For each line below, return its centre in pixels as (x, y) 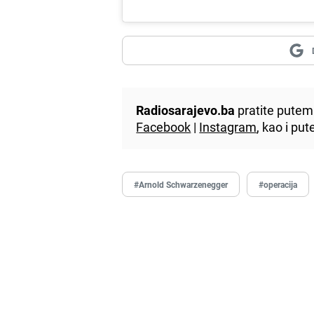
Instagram (228, 127)
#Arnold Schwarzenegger (181, 185)
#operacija (278, 185)
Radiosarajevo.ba (186, 110)
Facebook (164, 127)
